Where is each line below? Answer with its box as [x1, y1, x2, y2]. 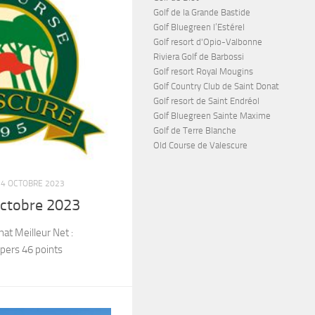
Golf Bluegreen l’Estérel [153, 22, 245, 32]
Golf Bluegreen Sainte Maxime [153, 110, 271, 121]
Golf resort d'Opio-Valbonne [153, 37, 262, 47]
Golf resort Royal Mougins [153, 66, 253, 77]
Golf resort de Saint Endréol [153, 96, 259, 106]
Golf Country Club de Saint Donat [153, 81, 279, 91]
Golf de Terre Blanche [153, 125, 236, 136]
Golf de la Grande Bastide [153, 7, 250, 18]
